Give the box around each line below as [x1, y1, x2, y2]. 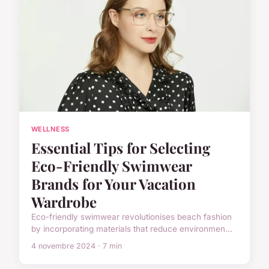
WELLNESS [31, 124, 70, 133]
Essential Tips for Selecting [31, 138, 210, 158]
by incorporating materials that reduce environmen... [31, 224, 232, 234]
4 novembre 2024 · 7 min [31, 241, 122, 251]
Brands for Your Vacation [31, 174, 196, 194]
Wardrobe [31, 192, 97, 212]
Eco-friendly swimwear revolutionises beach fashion [31, 212, 232, 222]
